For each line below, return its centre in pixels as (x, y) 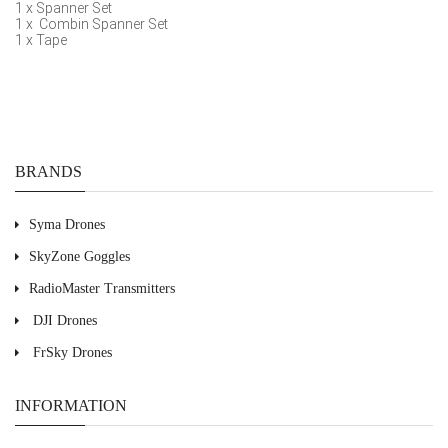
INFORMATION (71, 405)
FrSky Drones (72, 352)
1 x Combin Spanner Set (91, 23)
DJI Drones (65, 320)
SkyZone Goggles (79, 256)
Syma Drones (67, 224)
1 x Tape (41, 39)
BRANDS (48, 171)
